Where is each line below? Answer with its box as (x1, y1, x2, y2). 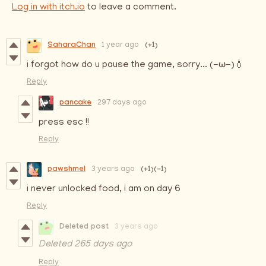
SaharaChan (47, 40, 96, 50)
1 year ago (102, 41, 139, 50)
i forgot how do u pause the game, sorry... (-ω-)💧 (27, 60, 244, 71)
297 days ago (97, 99, 147, 108)
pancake (59, 98, 91, 108)
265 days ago (74, 239, 132, 251)
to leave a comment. (85, 2, 176, 14)
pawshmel (47, 164, 85, 175)
